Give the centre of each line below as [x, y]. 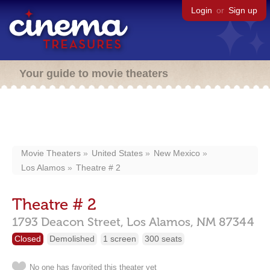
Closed [28, 239]
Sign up [243, 10]
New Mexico [177, 153]
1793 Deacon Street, [68, 222]
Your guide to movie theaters [94, 74]
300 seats [163, 239]
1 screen [120, 239]
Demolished [72, 239]
